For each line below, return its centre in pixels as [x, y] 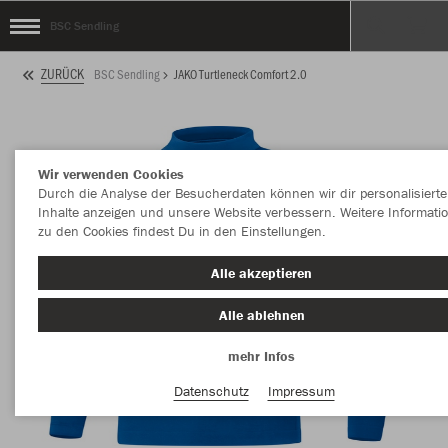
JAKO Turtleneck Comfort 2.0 [240, 73]
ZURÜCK [62, 74]
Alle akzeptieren [261, 273]
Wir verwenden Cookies [110, 174]
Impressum [301, 390]
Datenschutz [211, 390]
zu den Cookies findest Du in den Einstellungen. [181, 231]
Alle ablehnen [261, 314]
